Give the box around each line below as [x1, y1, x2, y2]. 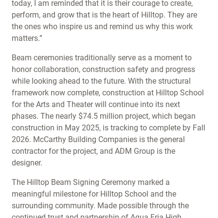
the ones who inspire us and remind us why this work [12, 22, 193, 31]
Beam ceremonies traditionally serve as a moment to [12, 53, 192, 62]
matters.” [12, 34, 44, 43]
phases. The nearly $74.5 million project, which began [12, 111, 196, 121]
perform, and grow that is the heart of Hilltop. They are [12, 10, 197, 19]
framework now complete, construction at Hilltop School [12, 88, 204, 97]
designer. [12, 158, 44, 167]
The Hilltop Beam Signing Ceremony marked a [12, 178, 170, 187]
